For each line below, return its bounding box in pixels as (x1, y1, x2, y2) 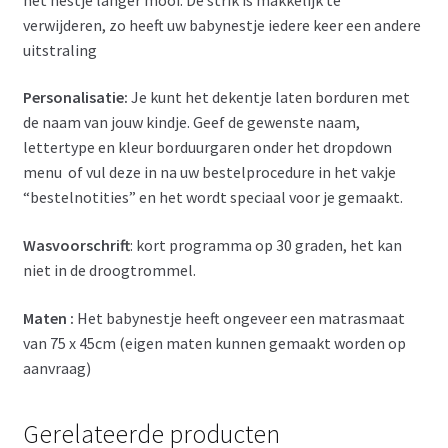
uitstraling (22, 39, 97, 60)
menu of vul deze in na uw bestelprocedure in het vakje (22, 162, 396, 183)
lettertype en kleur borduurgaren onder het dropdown (22, 137, 392, 158)
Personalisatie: (22, 87, 131, 108)
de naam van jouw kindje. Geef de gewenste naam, (22, 112, 360, 133)
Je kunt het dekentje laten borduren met (130, 87, 410, 108)
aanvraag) (22, 357, 91, 378)
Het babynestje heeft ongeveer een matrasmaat (76, 307, 405, 328)
